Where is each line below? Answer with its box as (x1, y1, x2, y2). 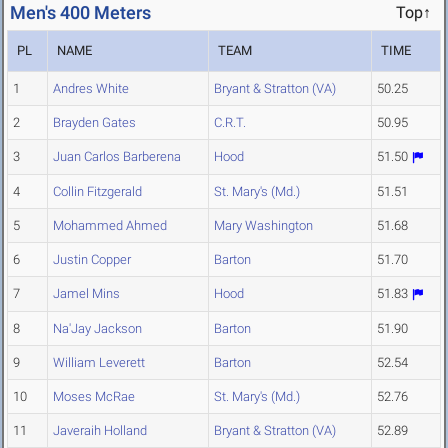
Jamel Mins (53, 286, 120, 302)
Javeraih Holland (53, 423, 147, 439)
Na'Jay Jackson (53, 321, 142, 337)
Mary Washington (214, 218, 313, 234)
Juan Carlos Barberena (53, 149, 181, 165)
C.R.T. (214, 115, 246, 131)
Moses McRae (53, 389, 135, 405)
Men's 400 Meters (10, 2, 151, 24)
